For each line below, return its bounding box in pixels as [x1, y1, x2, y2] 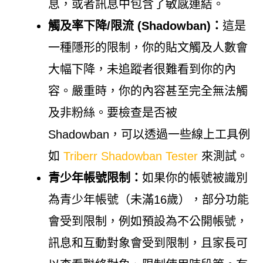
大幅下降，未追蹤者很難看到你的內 [48, 62, 236, 76]
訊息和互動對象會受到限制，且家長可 [48, 236, 248, 249]
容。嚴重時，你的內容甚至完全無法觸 [48, 84, 248, 97]
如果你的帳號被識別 [141, 171, 248, 184]
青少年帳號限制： [48, 171, 142, 184]
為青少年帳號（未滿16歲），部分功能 [48, 193, 249, 206]
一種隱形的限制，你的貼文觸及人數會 [48, 41, 248, 54]
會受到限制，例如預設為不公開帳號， [48, 214, 248, 228]
